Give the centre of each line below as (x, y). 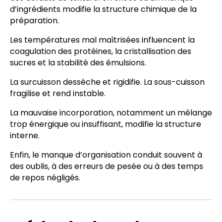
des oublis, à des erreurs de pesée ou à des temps (107, 166)
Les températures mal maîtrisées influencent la (102, 40)
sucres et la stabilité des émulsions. (78, 62)
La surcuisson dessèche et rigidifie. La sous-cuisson (107, 82)
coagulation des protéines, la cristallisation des (101, 51)
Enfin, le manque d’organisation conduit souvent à (106, 155)
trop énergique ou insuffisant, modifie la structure (106, 124)
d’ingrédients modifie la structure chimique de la (103, 9)
